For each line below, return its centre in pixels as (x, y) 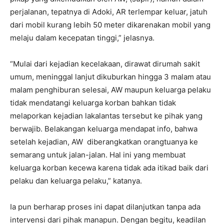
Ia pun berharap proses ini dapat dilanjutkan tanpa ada (105, 207)
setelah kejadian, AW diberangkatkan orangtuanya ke (104, 142)
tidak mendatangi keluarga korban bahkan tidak (93, 103)
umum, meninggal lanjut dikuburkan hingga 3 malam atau (110, 77)
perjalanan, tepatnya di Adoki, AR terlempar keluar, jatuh (109, 12)
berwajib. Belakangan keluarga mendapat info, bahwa (104, 129)
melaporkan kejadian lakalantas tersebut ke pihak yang (106, 116)
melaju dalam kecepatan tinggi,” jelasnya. (82, 38)
